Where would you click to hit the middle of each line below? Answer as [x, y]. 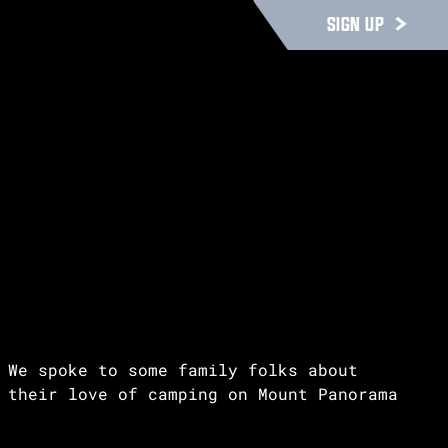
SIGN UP [355, 24]
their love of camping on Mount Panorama [202, 393]
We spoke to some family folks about [182, 369]
